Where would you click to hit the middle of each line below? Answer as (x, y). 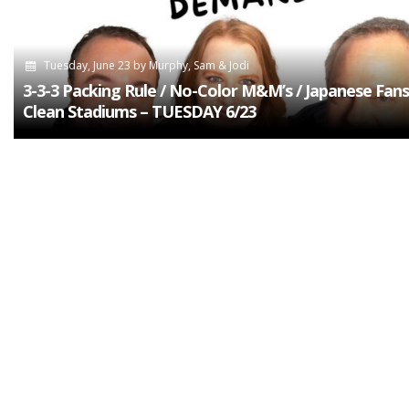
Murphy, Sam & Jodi (199, 65)
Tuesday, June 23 (87, 65)
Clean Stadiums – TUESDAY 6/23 (139, 111)
